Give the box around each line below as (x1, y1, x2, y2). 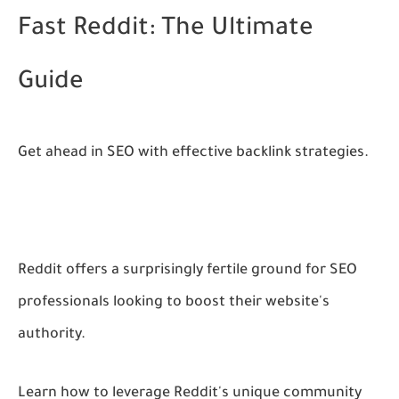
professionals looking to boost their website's (18, 294, 330, 311)
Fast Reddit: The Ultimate (18, 15, 313, 44)
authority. (18, 326, 85, 343)
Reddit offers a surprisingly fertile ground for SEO (18, 262, 357, 279)
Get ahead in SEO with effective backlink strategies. (18, 144, 369, 161)
